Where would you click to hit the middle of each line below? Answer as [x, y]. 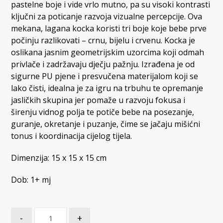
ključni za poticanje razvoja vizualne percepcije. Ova [107, 17]
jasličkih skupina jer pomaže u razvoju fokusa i [98, 100]
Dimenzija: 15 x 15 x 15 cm [59, 158]
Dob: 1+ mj [31, 180]
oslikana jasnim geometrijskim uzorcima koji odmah [108, 53]
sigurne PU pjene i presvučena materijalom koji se [105, 76]
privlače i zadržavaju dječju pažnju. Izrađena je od [103, 64]
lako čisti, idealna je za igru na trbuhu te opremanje [107, 88]
